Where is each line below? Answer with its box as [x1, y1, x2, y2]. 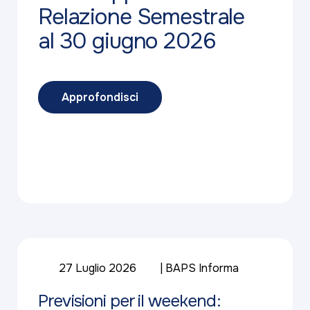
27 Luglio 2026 [59, 261, 136, 276]
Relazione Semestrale [38, 3, 245, 32]
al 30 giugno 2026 [38, 27, 216, 56]
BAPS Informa [165, 261, 239, 276]
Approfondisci [62, 89, 138, 104]
